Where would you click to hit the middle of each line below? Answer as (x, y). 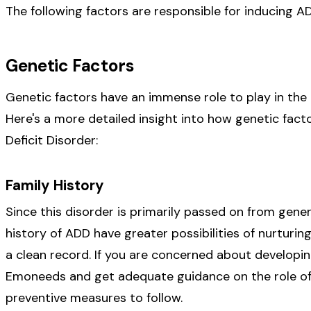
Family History (55, 185)
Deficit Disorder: (52, 140)
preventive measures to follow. (94, 298)
